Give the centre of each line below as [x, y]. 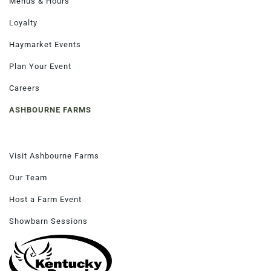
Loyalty [23, 22]
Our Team [28, 177]
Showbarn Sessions [48, 220]
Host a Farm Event [45, 199]
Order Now [73, 52]
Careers [24, 87]
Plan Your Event [40, 66]
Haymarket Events [45, 44]
